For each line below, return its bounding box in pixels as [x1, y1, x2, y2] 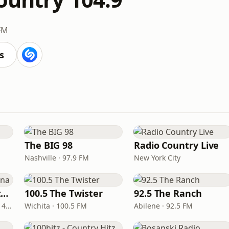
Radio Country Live [134, 139, 219, 151]
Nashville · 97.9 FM [25, 153, 89, 163]
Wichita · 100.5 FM [25, 201, 87, 211]
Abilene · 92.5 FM [134, 201, 193, 211]
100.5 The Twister [25, 187, 103, 199]
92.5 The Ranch [134, 187, 202, 199]
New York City [134, 153, 180, 163]
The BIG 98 [25, 139, 73, 151]
